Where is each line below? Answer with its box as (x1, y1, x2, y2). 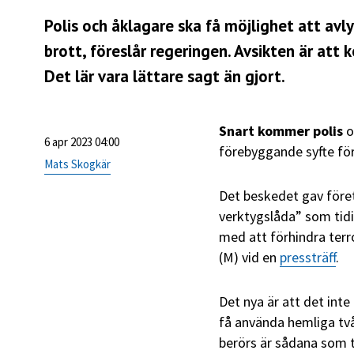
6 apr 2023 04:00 (44, 134, 119, 150)
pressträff (280, 248, 336, 267)
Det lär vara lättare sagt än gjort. (44, 66, 285, 88)
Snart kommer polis (219, 122, 343, 141)
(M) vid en (219, 248, 280, 267)
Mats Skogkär (44, 156, 111, 172)
